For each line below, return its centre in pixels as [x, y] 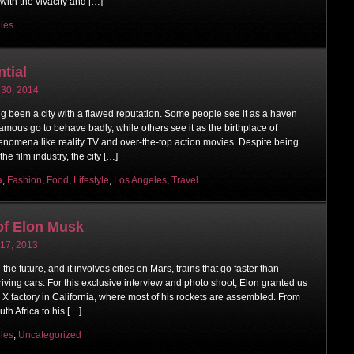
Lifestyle [91, 180]
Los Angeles [140, 180]
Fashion [24, 180]
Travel [185, 180]
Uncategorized [50, 335]
